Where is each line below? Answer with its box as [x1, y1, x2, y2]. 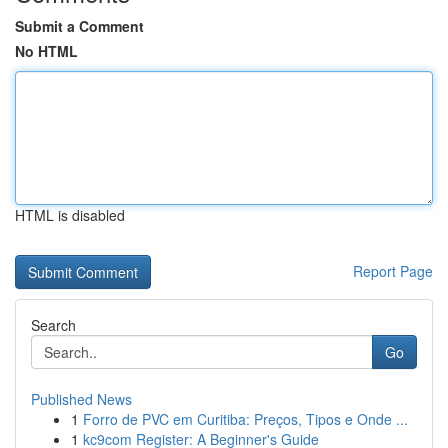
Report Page [353, 261, 433, 281]
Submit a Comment [15, 16, 144, 36]
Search [31, 315, 76, 335]
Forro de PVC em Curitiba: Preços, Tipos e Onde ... [83, 409, 408, 429]
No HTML [15, 41, 78, 61]
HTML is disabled [15, 205, 125, 225]
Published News [31, 389, 132, 409]
